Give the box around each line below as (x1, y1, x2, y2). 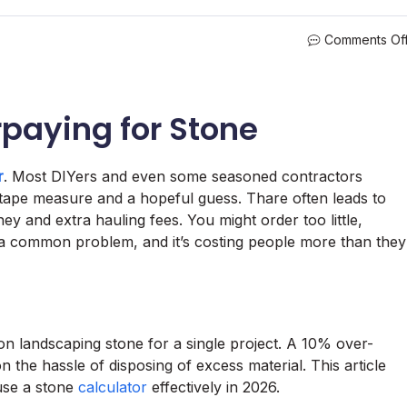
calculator (78, 377, 147, 396)
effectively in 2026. (147, 377, 280, 396)
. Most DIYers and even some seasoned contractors (4, 166, 362, 185)
